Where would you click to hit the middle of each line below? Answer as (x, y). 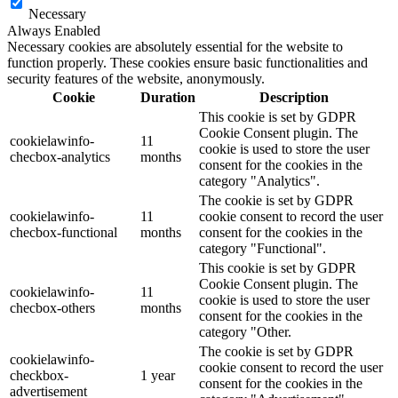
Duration (168, 98)
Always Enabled (54, 31)
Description (294, 98)
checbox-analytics (60, 157)
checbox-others (52, 308)
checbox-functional (64, 233)
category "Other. (245, 332)
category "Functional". (263, 249)
